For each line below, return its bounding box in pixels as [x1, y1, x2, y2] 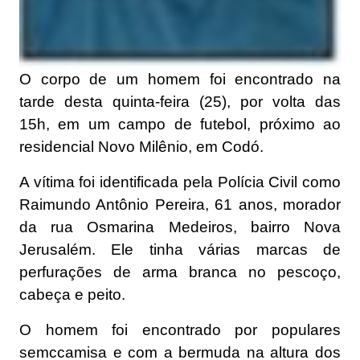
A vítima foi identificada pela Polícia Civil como [19, 173, 341, 190]
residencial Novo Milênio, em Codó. [19, 137, 264, 155]
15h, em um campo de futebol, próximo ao [19, 115, 341, 133]
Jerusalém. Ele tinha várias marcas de [19, 240, 341, 258]
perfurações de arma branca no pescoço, [19, 263, 341, 280]
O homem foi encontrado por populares [19, 321, 341, 338]
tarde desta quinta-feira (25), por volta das [19, 92, 341, 110]
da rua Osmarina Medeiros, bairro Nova [19, 218, 341, 235]
